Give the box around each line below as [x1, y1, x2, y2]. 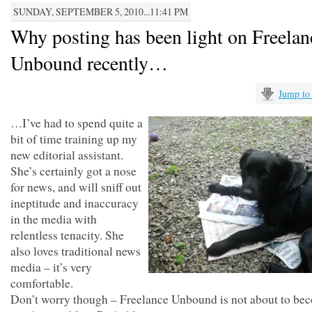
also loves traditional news [10, 243, 141, 259]
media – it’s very [10, 259, 92, 275]
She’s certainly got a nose [10, 163, 136, 179]
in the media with [10, 211, 97, 227]
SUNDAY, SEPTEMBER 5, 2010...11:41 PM [13, 5, 188, 18]
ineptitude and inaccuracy [10, 195, 139, 211]
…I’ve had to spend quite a [10, 115, 143, 131]
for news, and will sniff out [10, 179, 141, 195]
